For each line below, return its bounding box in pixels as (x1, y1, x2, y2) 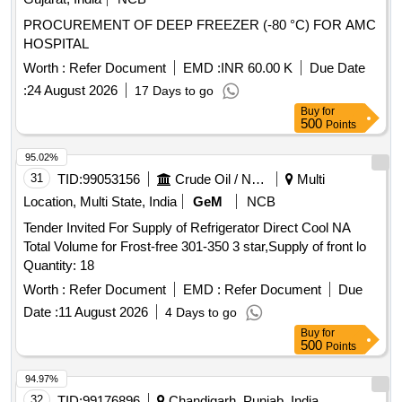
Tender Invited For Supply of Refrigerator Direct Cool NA (23, 220, 351, 236)
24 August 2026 (27, 83, 118, 99)
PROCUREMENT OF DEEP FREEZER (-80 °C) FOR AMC (23, 17, 376, 33)
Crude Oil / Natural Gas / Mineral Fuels (251, 171, 265, 188)
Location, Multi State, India (23, 194, 177, 210)
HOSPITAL (23, 36, 89, 52)
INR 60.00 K (221, 60, 293, 76)
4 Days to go (165, 305, 237, 320)
